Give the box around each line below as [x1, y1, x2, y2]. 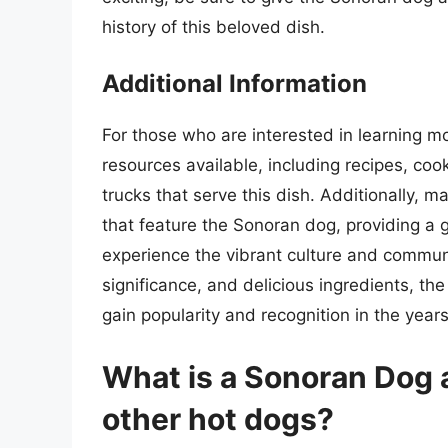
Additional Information [102, 69, 367, 99]
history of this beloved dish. [102, 16, 325, 37]
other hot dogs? [102, 400, 334, 437]
